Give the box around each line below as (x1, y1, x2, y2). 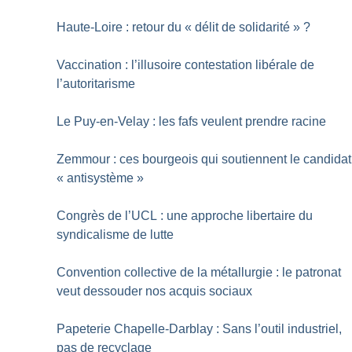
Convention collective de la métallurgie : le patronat (57, 265, 342, 279)
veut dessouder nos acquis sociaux (57, 284, 253, 298)
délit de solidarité (195, 20, 291, 34)
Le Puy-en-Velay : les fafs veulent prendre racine (57, 114, 327, 128)
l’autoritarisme (57, 76, 136, 90)
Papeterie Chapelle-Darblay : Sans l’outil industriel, (57, 321, 343, 335)
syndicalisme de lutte (57, 227, 174, 241)
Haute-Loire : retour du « (57, 20, 192, 34)
